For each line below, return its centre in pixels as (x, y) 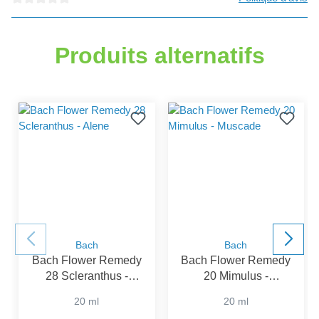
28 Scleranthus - (87, 276)
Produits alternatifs (159, 55)
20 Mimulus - (236, 276)
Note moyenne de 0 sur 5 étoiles (86, 13)
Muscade (236, 291)
